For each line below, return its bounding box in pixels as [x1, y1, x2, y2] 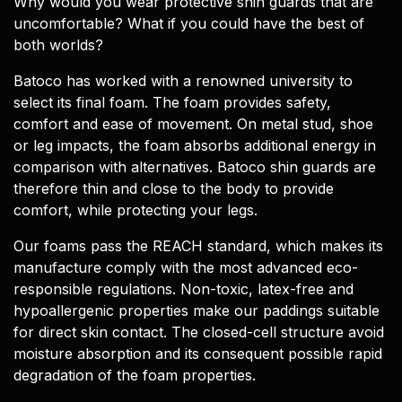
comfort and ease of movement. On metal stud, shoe [13, 115, 373, 134]
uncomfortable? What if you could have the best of [13, 14, 364, 33]
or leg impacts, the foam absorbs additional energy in [13, 136, 376, 155]
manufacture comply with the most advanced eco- [13, 258, 358, 277]
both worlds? [13, 36, 103, 55]
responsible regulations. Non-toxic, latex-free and [13, 280, 354, 299]
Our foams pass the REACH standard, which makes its [13, 237, 383, 256]
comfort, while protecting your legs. [13, 201, 258, 220]
